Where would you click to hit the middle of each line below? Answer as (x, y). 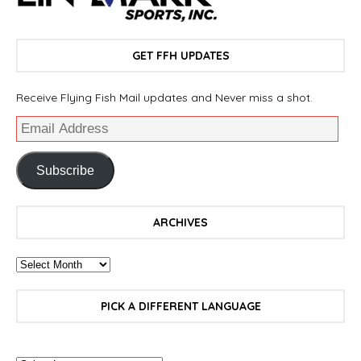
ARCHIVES (180, 223)
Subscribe (65, 170)
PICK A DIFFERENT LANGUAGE (180, 307)
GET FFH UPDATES (180, 56)
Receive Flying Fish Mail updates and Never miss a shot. (164, 98)
